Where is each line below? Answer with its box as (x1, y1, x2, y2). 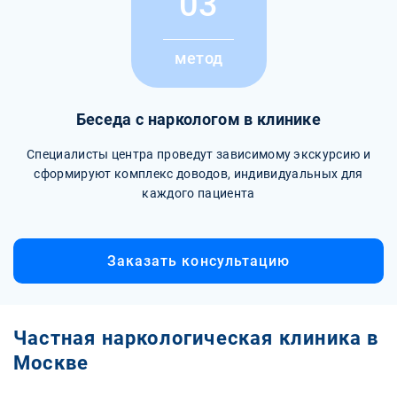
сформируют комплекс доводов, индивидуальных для (34, 166, 363, 181)
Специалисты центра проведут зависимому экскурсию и (26, 146, 370, 161)
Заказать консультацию (106, 252, 291, 269)
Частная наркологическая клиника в (13, 326, 379, 349)
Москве (13, 351, 90, 374)
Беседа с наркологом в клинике (75, 109, 322, 129)
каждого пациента (142, 185, 255, 200)
